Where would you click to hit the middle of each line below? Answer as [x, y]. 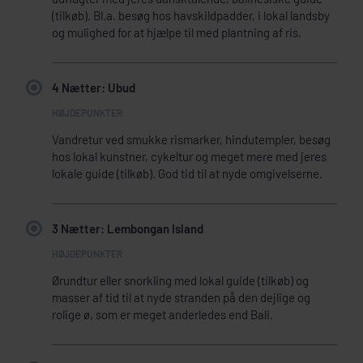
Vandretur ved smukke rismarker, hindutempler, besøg [191, 139]
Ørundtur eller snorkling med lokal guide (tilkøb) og [180, 280]
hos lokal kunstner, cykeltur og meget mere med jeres [189, 156]
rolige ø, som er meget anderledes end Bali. [162, 314]
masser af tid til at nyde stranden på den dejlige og [181, 297]
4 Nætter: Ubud [94, 88]
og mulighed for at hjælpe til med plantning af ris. [177, 32]
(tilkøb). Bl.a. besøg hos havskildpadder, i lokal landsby [191, 15]
